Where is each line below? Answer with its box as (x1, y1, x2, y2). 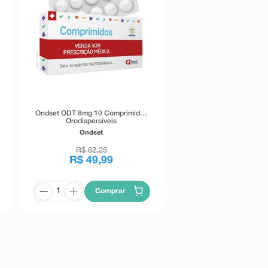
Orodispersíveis (66, 117, 117, 124)
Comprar (95, 187, 126, 194)
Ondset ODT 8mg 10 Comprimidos (35, 109, 148, 117)
